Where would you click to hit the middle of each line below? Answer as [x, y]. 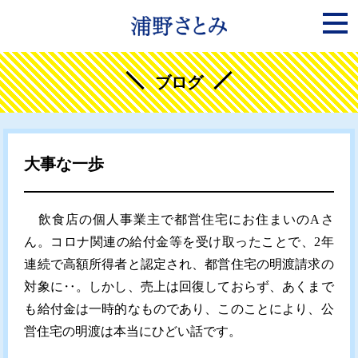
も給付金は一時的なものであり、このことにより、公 [179, 309]
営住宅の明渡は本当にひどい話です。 [133, 331]
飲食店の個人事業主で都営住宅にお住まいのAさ [179, 219]
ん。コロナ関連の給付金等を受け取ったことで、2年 [179, 242]
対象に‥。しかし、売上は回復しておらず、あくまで [179, 286]
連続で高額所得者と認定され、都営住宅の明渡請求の [179, 264]
